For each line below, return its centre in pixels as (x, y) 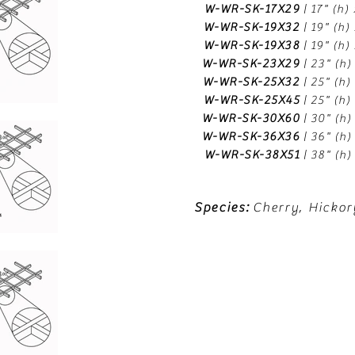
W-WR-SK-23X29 (252, 64)
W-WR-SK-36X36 (252, 137)
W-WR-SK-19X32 (253, 27)
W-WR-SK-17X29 (254, 9)
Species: (221, 208)
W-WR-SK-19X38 (253, 46)
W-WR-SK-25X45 (253, 100)
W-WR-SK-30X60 (252, 118)
